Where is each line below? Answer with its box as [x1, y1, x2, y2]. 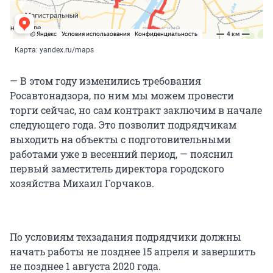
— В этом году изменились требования [10, 74, 201, 88]
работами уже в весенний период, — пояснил [10, 147, 233, 161]
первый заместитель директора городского [10, 162, 224, 175]
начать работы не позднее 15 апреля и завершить [10, 245, 255, 258]
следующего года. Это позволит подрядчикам [10, 118, 236, 132]
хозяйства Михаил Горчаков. [10, 177, 154, 190]
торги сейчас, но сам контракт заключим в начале [10, 104, 262, 117]
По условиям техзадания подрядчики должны [10, 230, 241, 244]
